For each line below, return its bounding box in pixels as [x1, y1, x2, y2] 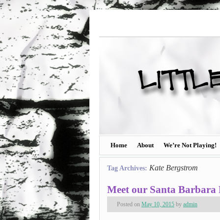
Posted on [117, 201, 140, 208]
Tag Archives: [107, 165, 149, 172]
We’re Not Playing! [164, 141, 217, 149]
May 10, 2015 [141, 201, 174, 208]
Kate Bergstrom [149, 164, 198, 172]
